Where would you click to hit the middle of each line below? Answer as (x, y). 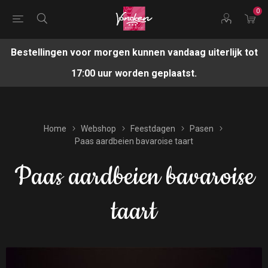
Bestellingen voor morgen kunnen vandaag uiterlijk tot (134, 52)
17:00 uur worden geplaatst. (134, 73)
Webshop (98, 129)
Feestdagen (153, 129)
